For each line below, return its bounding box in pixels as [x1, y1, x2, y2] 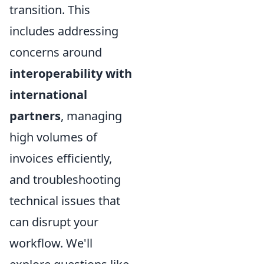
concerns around [9, 44, 102, 60]
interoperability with [9, 65, 132, 81]
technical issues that [9, 192, 120, 209]
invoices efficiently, [9, 150, 112, 166]
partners [9, 107, 61, 124]
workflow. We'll [9, 235, 93, 251]
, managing [61, 107, 122, 124]
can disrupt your [9, 213, 98, 230]
